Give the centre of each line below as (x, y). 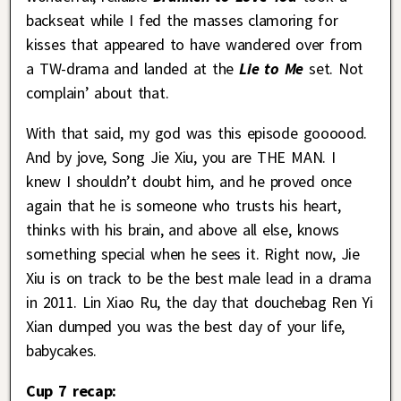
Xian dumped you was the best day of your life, (186, 326)
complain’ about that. (98, 92)
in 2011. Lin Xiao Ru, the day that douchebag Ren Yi (200, 302)
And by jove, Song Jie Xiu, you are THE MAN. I (181, 157)
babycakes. (61, 350)
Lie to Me (274, 68)
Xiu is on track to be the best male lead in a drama (199, 277)
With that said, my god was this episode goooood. (196, 132)
